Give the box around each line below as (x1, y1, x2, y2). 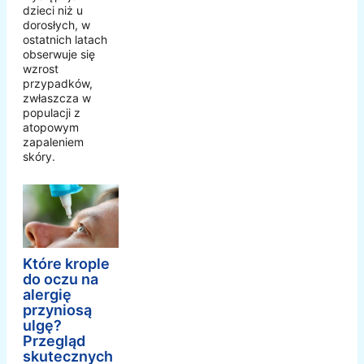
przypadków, (23, 76, 93, 90)
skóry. (23, 149, 55, 163)
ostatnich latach (23, 32, 107, 46)
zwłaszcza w (23, 90, 91, 105)
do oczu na (23, 271, 98, 288)
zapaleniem (23, 134, 84, 149)
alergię (23, 286, 71, 304)
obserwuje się (23, 46, 95, 61)
